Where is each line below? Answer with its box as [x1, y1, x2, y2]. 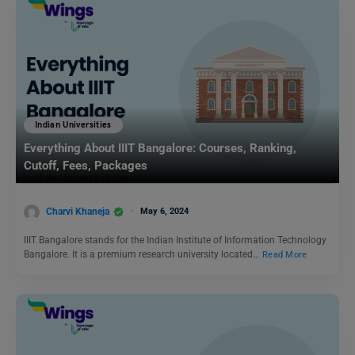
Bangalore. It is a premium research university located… [24, 248, 261, 260]
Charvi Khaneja [46, 205, 109, 217]
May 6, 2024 [140, 205, 189, 216]
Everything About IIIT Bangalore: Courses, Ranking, [24, 141, 296, 156]
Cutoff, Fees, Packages [24, 158, 147, 174]
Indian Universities [35, 119, 112, 130]
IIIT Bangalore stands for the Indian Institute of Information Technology [24, 234, 326, 246]
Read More [262, 249, 307, 260]
